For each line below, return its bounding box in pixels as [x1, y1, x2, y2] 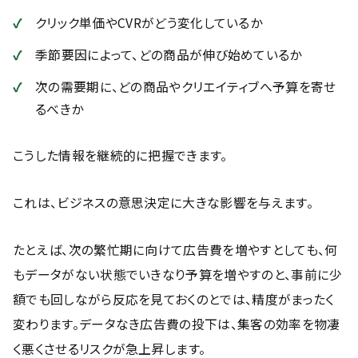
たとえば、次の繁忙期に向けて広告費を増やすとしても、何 [13, 241, 338, 259]
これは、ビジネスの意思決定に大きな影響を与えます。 [13, 193, 313, 212]
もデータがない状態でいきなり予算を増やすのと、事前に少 [13, 265, 343, 284]
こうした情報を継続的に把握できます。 [13, 146, 228, 165]
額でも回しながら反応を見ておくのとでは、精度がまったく [13, 290, 335, 308]
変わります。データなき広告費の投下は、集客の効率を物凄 [13, 315, 340, 333]
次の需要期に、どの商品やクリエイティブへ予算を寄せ [35, 78, 336, 96]
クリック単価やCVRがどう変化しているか [35, 14, 262, 32]
